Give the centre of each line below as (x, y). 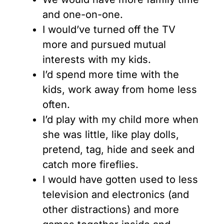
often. (56, 105)
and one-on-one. (83, 15)
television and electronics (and (116, 195)
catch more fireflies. (90, 165)
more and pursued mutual (104, 45)
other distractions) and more (111, 210)
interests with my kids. (97, 60)
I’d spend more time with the (111, 75)
